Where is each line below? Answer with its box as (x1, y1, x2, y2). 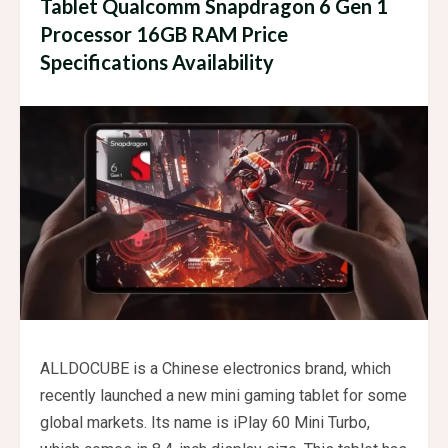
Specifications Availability (40, 49, 274, 74)
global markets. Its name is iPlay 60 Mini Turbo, (40, 413, 370, 433)
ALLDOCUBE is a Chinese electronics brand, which (40, 359, 391, 379)
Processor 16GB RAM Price (40, 21, 288, 46)
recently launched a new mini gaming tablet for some (40, 386, 407, 406)
